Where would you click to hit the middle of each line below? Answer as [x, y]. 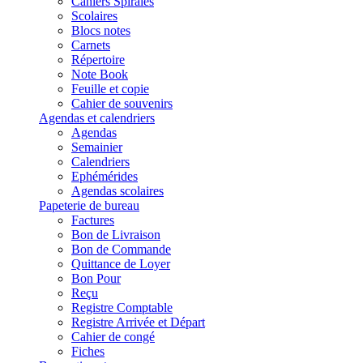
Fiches [88, 351]
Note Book [100, 74]
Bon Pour [96, 278]
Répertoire [98, 60]
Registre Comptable [122, 307]
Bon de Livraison [116, 235]
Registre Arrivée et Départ [138, 322]
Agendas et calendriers [97, 118]
